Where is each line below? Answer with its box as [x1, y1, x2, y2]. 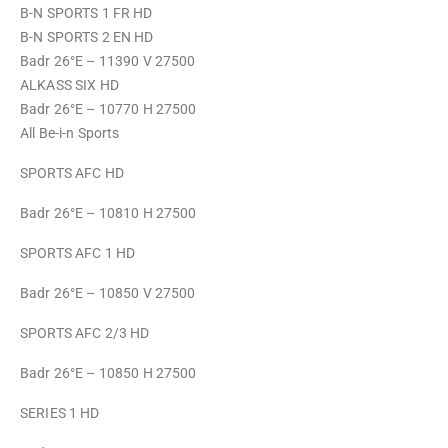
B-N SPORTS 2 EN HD [20, 29, 157, 45]
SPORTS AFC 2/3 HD [20, 325, 150, 341]
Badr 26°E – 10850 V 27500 [20, 285, 196, 301]
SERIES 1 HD [20, 405, 100, 421]
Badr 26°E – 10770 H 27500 [20, 101, 197, 117]
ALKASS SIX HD [20, 77, 122, 93]
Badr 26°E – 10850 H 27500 [20, 365, 197, 381]
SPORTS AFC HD [20, 165, 124, 181]
